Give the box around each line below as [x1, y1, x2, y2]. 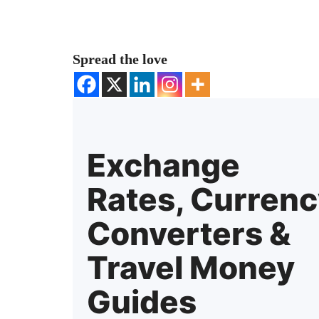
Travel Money [87, 248, 295, 287]
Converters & [87, 214, 291, 253]
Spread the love [73, 51, 167, 67]
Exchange [87, 145, 240, 184]
